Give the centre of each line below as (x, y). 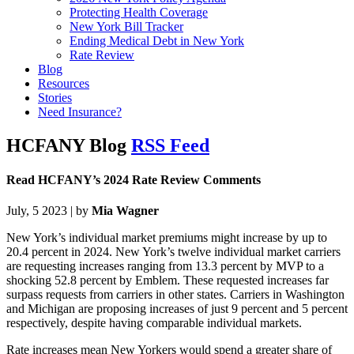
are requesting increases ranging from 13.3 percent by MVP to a (165, 266)
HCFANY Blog (69, 145)
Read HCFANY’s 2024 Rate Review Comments (135, 179)
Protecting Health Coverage (139, 12)
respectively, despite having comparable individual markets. (156, 323)
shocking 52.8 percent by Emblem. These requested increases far (168, 281)
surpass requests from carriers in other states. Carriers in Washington (175, 295)
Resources (64, 83)
